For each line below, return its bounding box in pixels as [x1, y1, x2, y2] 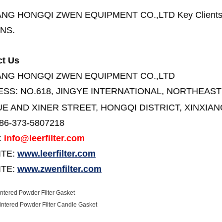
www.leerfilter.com [17, 149, 96, 159]
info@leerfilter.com [4, 133, 85, 143]
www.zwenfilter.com [17, 164, 102, 174]
